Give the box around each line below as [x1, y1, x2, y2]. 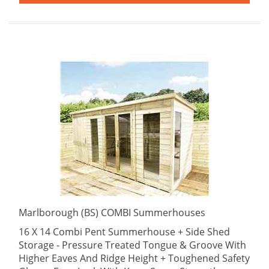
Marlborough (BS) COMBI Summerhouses [19, 206, 205, 219]
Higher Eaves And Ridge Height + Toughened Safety [19, 252, 250, 265]
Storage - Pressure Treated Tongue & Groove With [19, 238, 246, 252]
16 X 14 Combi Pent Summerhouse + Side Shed [19, 225, 230, 238]
